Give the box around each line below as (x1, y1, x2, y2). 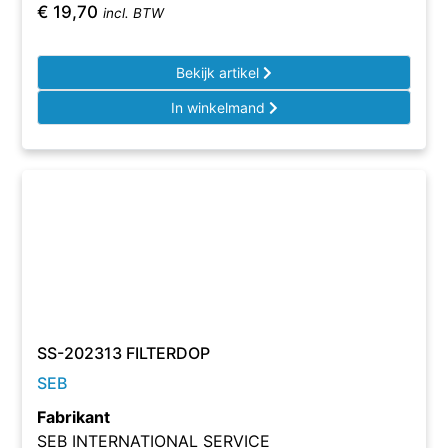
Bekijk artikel (176, 64, 263, 81)
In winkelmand (170, 99, 269, 116)
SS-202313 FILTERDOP (37, 343, 211, 363)
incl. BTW (103, 5, 165, 21)
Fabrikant (37, 407, 111, 427)
